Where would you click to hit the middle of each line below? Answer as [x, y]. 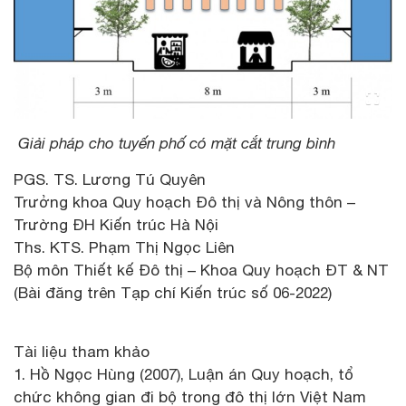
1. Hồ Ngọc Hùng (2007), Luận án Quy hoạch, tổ [184, 374]
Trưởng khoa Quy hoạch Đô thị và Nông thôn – [184, 202]
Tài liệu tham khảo [82, 351]
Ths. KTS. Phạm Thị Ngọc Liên [124, 247]
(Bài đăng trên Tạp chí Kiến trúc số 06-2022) [173, 292]
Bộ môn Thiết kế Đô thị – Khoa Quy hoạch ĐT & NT [201, 270]
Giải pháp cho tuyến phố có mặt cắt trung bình [174, 143]
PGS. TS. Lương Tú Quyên [110, 179]
